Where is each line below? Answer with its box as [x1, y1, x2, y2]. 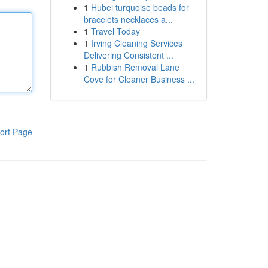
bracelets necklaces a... [83, 13, 173, 25]
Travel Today [90, 25, 140, 37]
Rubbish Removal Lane [90, 61, 179, 73]
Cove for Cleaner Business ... [83, 73, 194, 85]
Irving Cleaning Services [90, 37, 182, 49]
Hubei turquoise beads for [90, 1, 189, 13]
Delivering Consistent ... [83, 49, 173, 61]
